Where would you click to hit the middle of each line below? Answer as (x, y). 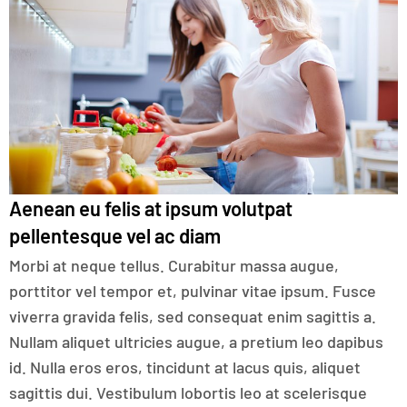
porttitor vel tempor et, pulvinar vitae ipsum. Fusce (193, 291)
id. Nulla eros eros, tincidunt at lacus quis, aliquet (185, 367)
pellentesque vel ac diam (115, 236)
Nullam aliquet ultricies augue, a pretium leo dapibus (196, 342)
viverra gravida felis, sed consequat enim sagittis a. (193, 317)
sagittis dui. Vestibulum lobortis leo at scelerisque (188, 393)
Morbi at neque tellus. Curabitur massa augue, (174, 266)
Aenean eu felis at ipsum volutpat (151, 208)
